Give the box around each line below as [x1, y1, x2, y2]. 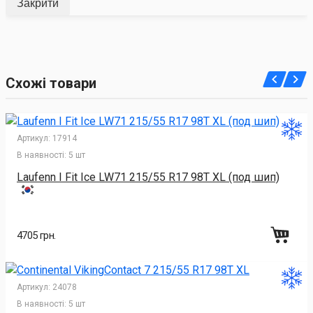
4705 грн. [17, 228, 56, 242]
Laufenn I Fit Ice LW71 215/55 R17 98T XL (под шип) [17, 170, 279, 184]
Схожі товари [6, 75, 96, 92]
